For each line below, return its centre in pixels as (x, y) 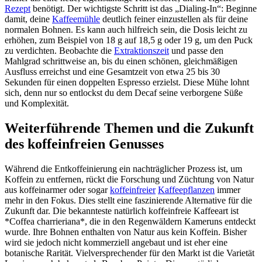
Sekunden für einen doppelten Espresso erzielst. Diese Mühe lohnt (127, 82)
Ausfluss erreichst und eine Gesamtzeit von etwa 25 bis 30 (112, 71)
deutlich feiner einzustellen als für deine (174, 19)
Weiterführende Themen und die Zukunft (129, 128)
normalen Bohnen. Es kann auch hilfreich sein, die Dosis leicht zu (126, 29)
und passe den (196, 50)
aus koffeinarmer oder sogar (57, 189)
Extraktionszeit (142, 50)
